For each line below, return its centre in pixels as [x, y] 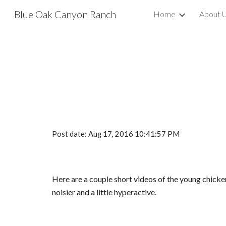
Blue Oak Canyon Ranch [65, 14]
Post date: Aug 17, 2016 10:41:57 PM [116, 134]
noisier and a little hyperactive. [104, 192]
